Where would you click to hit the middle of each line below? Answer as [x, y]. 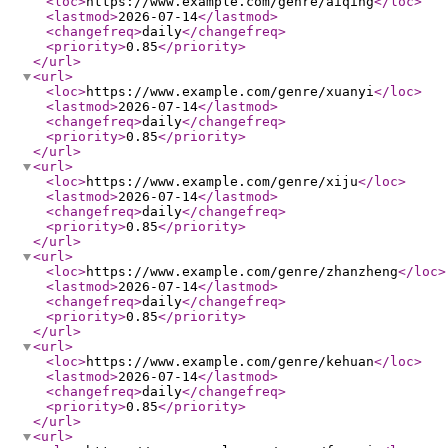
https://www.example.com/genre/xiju [222, 181]
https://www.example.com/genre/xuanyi [230, 91]
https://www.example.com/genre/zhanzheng [242, 271]
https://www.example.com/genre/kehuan [230, 361]
